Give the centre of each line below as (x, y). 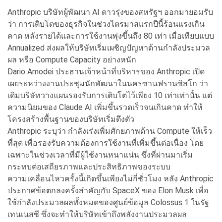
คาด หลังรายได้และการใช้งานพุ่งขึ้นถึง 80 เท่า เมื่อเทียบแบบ (111, 36)
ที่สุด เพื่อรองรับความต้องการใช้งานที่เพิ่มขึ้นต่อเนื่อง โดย (106, 143)
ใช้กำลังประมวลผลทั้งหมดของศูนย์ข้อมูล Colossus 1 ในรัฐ (108, 202)
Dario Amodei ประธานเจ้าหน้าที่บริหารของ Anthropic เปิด (106, 71)
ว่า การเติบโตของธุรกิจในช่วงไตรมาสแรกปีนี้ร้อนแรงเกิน (106, 24)
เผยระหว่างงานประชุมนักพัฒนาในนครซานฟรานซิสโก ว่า (108, 83)
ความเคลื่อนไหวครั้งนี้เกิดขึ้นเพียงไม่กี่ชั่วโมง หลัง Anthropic (111, 178)
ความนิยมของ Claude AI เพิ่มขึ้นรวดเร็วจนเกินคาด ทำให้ (105, 107)
